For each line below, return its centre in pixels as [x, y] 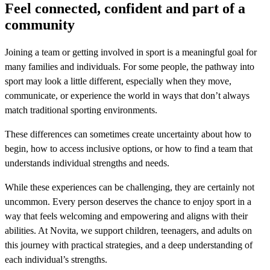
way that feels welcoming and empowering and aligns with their [126, 216]
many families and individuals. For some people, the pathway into [130, 67]
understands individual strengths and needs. [89, 163]
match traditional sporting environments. [83, 110]
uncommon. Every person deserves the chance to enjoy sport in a [128, 202]
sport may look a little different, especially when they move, [118, 81]
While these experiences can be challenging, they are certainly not [130, 187]
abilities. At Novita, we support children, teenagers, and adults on [128, 231]
